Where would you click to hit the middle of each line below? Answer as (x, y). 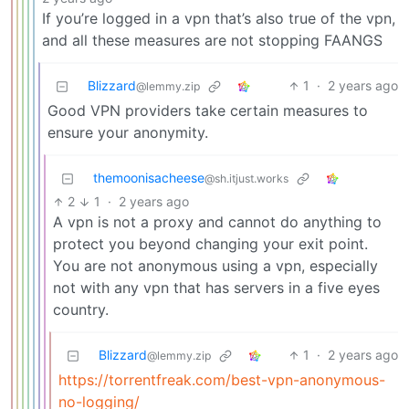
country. (81, 310)
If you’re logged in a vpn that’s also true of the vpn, (219, 19)
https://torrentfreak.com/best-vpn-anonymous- (222, 380)
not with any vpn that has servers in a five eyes (216, 288)
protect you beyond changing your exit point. (210, 244)
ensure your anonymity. (128, 133)
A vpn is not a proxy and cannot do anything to (217, 222)
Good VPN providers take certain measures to (208, 111)
